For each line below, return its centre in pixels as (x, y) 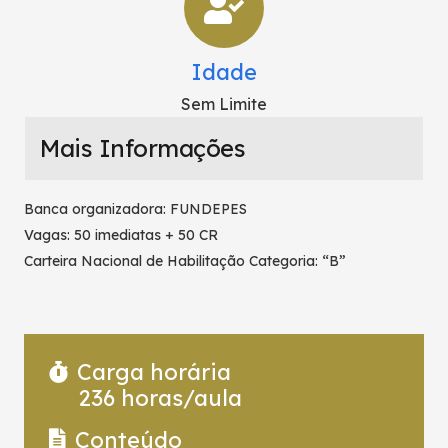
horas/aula (178, 398)
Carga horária (153, 372)
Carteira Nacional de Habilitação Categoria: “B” (185, 261)
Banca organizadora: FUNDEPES (135, 209)
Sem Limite (224, 104)
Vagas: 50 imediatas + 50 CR (121, 235)
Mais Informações (143, 148)
